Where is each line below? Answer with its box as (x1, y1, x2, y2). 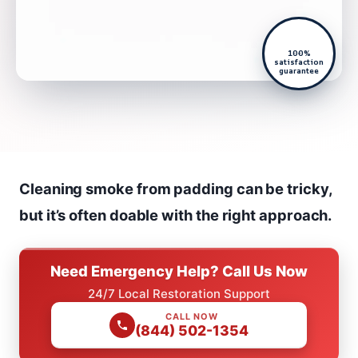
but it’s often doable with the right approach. (19, 205, 332, 224)
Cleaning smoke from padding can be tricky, (19, 179, 332, 197)
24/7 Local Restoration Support (88, 285, 270, 301)
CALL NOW (165, 310, 218, 322)
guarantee (279, 65, 319, 76)
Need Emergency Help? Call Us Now (50, 261, 308, 280)
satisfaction (274, 56, 324, 67)
